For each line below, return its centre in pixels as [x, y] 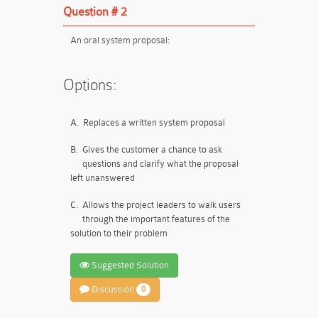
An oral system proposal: [120, 40]
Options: [90, 85]
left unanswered [103, 178]
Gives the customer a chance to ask [152, 149]
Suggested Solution [129, 265]
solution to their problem [119, 233]
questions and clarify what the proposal [160, 164]
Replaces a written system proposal [154, 122]
